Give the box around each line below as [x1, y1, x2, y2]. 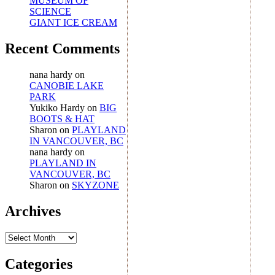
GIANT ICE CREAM [29, 17, 117, 28]
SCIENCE [29, 6, 71, 17]
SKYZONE [72, 179, 119, 190]
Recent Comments [5, 40, 120, 56]
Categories [5, 255, 72, 272]
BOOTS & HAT [29, 113, 95, 124]
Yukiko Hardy [29, 102, 85, 113]
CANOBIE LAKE [29, 80, 104, 91]
